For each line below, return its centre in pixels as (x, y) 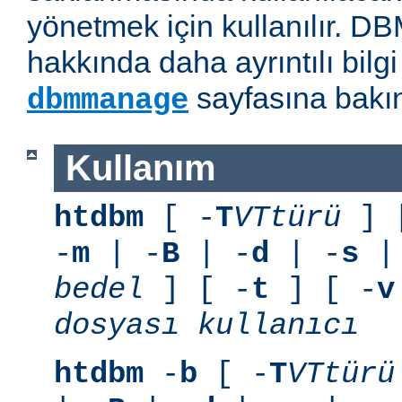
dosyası (117, 325)
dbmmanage (108, 101)
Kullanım (140, 168)
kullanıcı (278, 325)
